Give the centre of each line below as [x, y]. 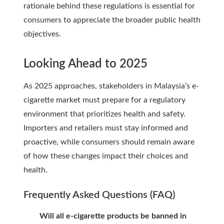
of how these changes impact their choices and [106, 156]
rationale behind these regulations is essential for [109, 6]
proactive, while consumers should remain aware [109, 142]
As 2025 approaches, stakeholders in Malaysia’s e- [111, 86]
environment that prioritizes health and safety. [104, 114]
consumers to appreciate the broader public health [112, 20]
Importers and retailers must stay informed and [106, 128]
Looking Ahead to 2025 [85, 64]
